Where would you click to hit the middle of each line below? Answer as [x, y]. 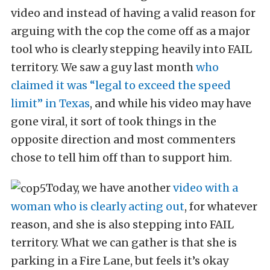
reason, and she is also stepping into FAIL [122, 224]
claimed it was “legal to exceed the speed [121, 85]
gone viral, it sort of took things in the [114, 121]
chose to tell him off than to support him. [121, 157]
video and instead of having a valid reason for [133, 13]
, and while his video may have [171, 103]
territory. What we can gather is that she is [124, 242]
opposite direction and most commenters [123, 139]
